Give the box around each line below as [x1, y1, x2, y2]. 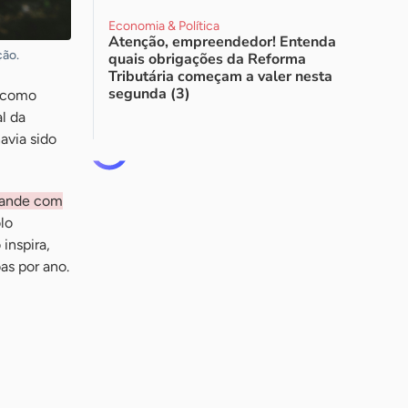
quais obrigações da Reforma [108, 49, 306, 69]
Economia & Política [108, 18, 219, 34]
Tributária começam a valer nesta [108, 66, 332, 87]
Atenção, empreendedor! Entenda [108, 32, 336, 52]
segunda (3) [108, 84, 190, 104]
